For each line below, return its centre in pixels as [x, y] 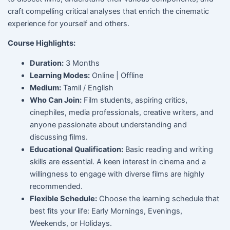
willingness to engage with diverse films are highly [117, 174]
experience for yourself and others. [68, 23]
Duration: [47, 63]
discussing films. [59, 137]
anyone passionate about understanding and [109, 124]
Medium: [46, 88]
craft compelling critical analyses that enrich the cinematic [108, 11]
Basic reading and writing [168, 149]
